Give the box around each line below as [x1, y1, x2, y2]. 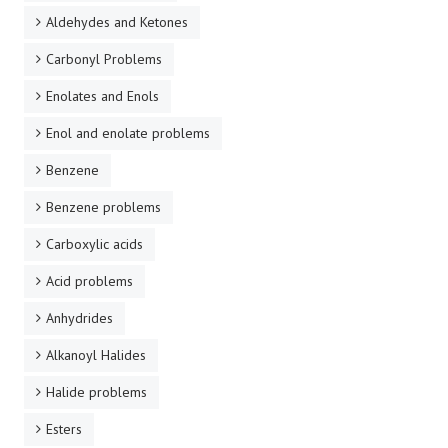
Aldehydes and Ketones [46, 12, 188, 31]
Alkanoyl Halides [46, 345, 146, 364]
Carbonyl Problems [46, 49, 162, 68]
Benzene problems [46, 197, 161, 216]
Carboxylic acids [46, 234, 143, 253]
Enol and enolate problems [46, 123, 210, 142]
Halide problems [46, 382, 147, 401]
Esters [46, 419, 82, 438]
